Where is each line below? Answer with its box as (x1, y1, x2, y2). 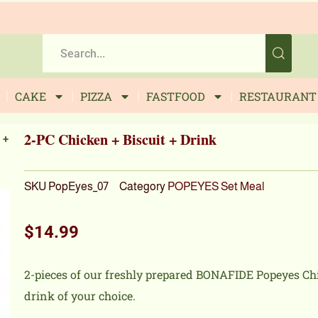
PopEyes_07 (48, 180, 109, 193)
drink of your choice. (23, 288, 136, 304)
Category (119, 180, 165, 193)
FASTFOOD (146, 89, 205, 104)
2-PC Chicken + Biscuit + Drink (23, 129, 216, 150)
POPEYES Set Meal (167, 180, 264, 193)
